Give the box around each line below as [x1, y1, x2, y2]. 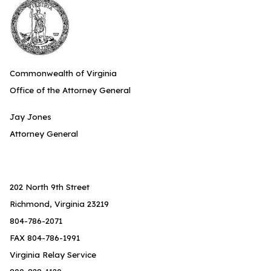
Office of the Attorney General [10, 85, 131, 95]
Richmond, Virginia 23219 [10, 199, 109, 209]
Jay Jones [10, 112, 51, 122]
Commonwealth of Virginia [10, 68, 117, 78]
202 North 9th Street [10, 182, 90, 192]
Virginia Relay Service [10, 250, 96, 260]
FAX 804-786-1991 [10, 233, 80, 243]
